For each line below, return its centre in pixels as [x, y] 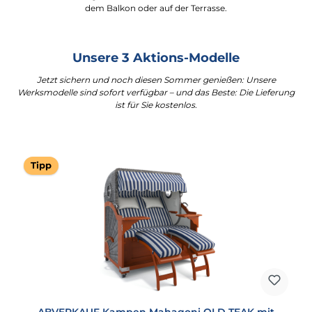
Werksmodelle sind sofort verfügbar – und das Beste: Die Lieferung [156, 93]
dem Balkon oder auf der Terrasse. [156, 8]
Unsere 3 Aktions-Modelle [156, 58]
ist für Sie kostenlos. [156, 105]
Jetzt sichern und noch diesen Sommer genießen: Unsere [156, 80]
